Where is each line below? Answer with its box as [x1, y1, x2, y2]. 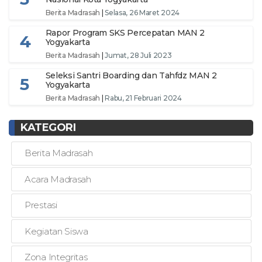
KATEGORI [20, 120, 76, 134]
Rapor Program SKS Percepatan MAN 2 [45, 27, 205, 39]
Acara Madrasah [25, 173, 91, 185]
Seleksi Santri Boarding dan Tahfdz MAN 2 [45, 70, 217, 81]
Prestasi [25, 199, 57, 211]
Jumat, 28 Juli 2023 [105, 51, 172, 60]
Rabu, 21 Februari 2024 [105, 94, 182, 103]
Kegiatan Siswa [25, 225, 88, 237]
